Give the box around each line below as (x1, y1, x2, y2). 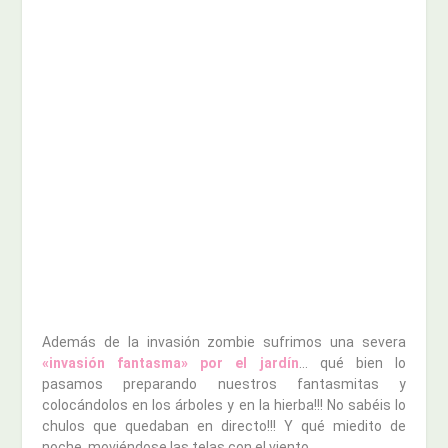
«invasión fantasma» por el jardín (42, 354, 299, 371)
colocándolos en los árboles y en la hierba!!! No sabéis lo (42, 396, 406, 413)
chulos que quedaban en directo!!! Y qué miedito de (42, 417, 406, 434)
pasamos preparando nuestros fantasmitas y (42, 375, 406, 392)
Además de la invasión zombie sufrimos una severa (42, 333, 406, 350)
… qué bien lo (298, 354, 406, 371)
